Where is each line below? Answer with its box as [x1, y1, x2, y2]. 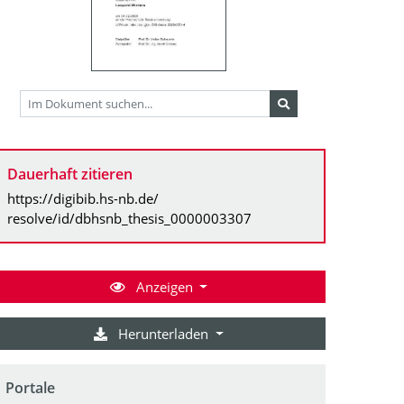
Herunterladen [115, 324, 213, 343]
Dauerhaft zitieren [7, 163, 133, 184]
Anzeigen [132, 277, 197, 296]
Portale [5, 377, 55, 398]
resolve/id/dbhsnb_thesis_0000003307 [7, 208, 252, 227]
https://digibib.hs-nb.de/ [7, 188, 159, 207]
